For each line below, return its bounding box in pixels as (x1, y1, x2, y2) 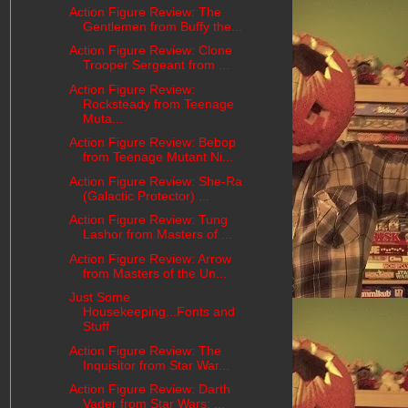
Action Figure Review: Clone (68, 43, 232, 58)
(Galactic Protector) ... (82, 188, 209, 203)
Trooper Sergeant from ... (82, 57, 229, 73)
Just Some (68, 290, 130, 305)
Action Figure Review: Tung (68, 212, 228, 228)
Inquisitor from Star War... (82, 357, 229, 372)
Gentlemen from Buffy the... (82, 18, 242, 34)
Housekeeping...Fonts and (82, 304, 235, 320)
